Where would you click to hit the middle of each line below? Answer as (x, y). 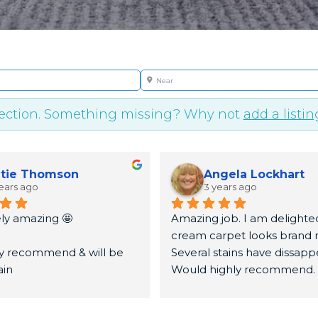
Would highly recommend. (243, 269)
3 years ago (230, 186)
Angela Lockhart (254, 174)
